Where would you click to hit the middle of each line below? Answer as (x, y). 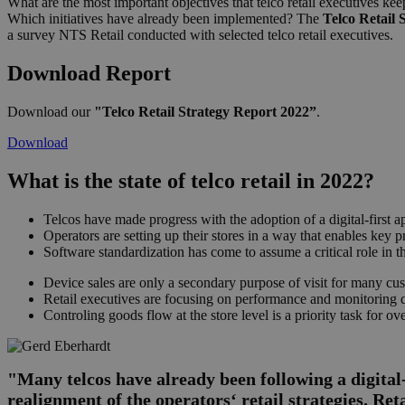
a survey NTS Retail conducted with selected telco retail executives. (200, 35)
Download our (51, 112)
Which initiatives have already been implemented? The (165, 19)
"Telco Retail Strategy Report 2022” (205, 112)
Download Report (89, 74)
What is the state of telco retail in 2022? (191, 181)
